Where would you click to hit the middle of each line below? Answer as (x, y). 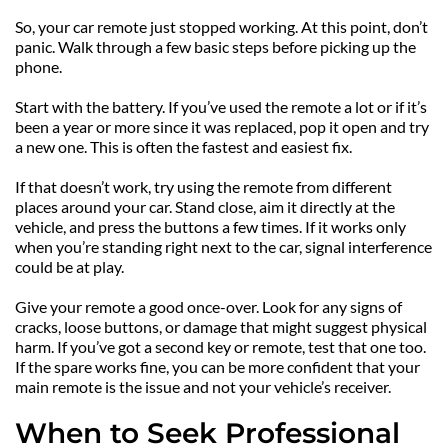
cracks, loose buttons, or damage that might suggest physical (221, 327)
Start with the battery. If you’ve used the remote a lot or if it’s (221, 107)
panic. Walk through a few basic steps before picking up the (215, 47)
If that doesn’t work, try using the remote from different (203, 187)
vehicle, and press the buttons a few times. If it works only (210, 227)
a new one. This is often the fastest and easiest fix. (183, 147)
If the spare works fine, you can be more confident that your (217, 367)
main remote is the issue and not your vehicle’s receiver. (203, 387)
